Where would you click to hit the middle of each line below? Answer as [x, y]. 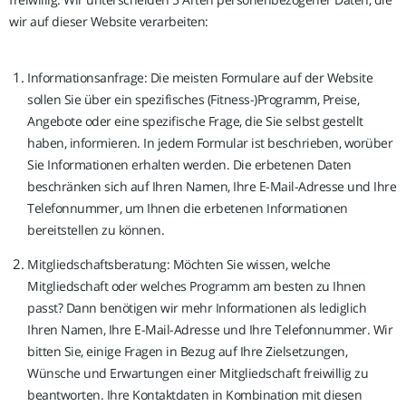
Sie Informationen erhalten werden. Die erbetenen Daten [189, 164]
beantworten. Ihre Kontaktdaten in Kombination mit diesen [194, 395]
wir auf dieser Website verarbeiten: [109, 21]
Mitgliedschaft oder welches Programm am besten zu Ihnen [197, 286]
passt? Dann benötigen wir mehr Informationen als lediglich [197, 308]
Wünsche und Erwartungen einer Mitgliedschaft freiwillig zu [198, 373]
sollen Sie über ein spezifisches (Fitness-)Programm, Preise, [193, 99]
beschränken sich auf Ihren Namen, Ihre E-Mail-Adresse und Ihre [212, 186]
